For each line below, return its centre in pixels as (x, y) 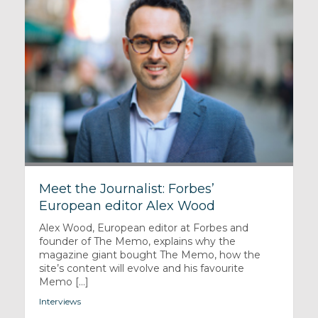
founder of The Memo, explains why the (137, 241)
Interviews (60, 301)
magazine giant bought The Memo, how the (149, 254)
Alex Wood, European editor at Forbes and (143, 227)
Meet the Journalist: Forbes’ (126, 188)
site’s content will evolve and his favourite (141, 268)
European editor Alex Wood (127, 205)
